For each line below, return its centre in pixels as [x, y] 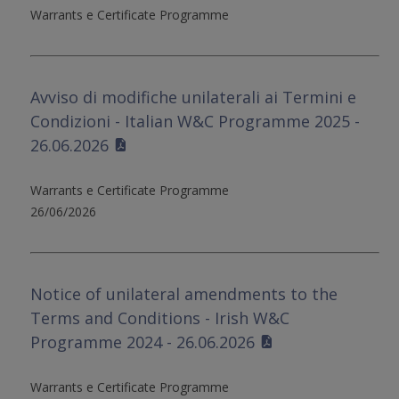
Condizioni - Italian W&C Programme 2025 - [195, 121]
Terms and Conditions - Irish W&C [160, 318]
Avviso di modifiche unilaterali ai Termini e [194, 97]
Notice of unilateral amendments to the [184, 293]
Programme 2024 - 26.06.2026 [143, 342]
